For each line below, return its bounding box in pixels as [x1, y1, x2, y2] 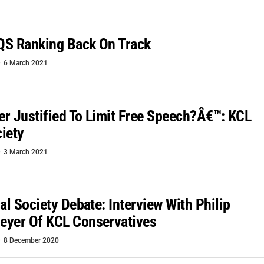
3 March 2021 [4, 147, 48, 156]
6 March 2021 [4, 59, 48, 68]
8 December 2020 [4, 236, 59, 245]
